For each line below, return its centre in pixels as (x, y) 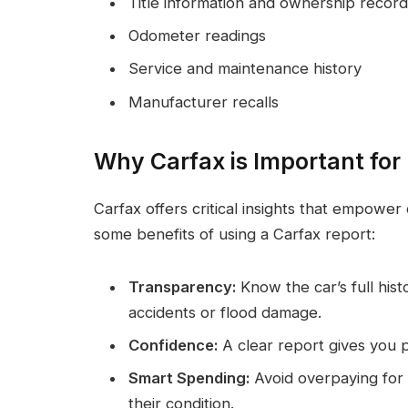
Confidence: (173, 346)
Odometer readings (197, 36)
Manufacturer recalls (204, 102)
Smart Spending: (189, 378)
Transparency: (182, 286)
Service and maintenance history (245, 69)
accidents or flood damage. (225, 312)
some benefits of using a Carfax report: (235, 234)
